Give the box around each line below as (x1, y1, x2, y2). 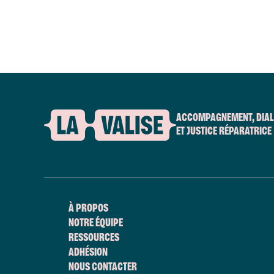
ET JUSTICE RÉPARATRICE (176, 124, 272, 139)
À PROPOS (68, 200, 108, 216)
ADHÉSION (68, 244, 108, 260)
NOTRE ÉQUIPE (68, 215, 123, 231)
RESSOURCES (68, 229, 119, 245)
